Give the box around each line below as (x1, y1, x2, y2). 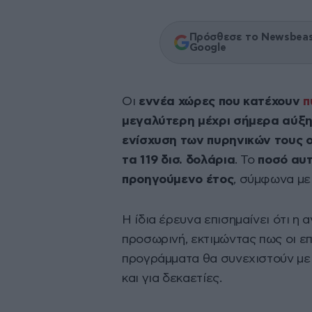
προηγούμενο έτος (122, 173, 234, 187)
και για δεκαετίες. (122, 272, 222, 286)
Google (189, 42, 226, 54)
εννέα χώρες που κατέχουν (138, 95, 303, 109)
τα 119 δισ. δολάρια (122, 154, 235, 167)
